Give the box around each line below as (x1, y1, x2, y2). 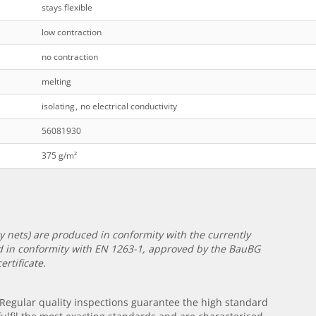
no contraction (41, 51, 98, 63)
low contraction (41, 26, 102, 39)
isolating (41, 100, 75, 113)
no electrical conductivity (80, 100, 177, 113)
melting (41, 75, 71, 88)
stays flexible (41, 1, 92, 14)
